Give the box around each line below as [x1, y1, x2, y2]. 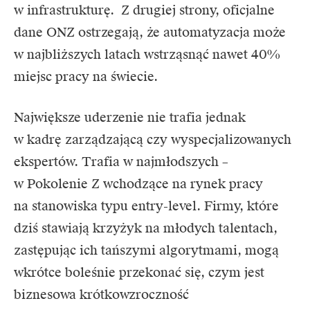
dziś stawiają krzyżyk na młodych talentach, [14, 219, 277, 236]
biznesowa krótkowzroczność [14, 286, 189, 302]
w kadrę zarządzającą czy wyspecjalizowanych [14, 131, 291, 147]
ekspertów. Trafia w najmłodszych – [14, 153, 228, 170]
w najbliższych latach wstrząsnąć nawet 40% [14, 46, 280, 62]
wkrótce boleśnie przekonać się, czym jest [14, 264, 264, 280]
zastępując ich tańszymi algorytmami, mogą [14, 241, 279, 258]
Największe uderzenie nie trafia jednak [14, 109, 246, 125]
